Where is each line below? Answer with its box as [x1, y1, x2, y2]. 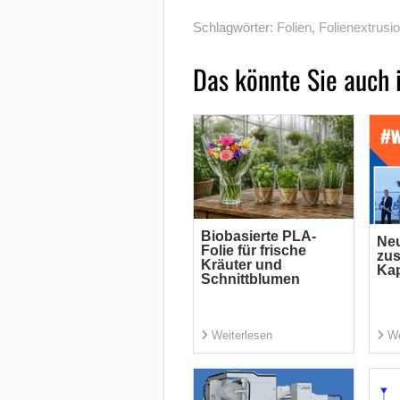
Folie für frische [200, 243, 306, 259]
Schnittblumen [200, 271, 300, 287]
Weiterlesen [211, 329, 272, 343]
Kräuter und [200, 257, 282, 273]
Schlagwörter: [192, 20, 277, 36]
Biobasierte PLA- [200, 229, 316, 245]
